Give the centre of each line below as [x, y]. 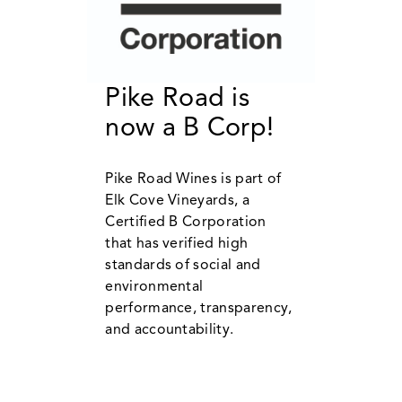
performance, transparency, [199, 308]
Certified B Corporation [186, 222]
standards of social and [183, 265]
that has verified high [177, 244]
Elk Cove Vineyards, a [177, 201]
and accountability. [170, 330]
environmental [154, 287]
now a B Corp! [190, 127]
